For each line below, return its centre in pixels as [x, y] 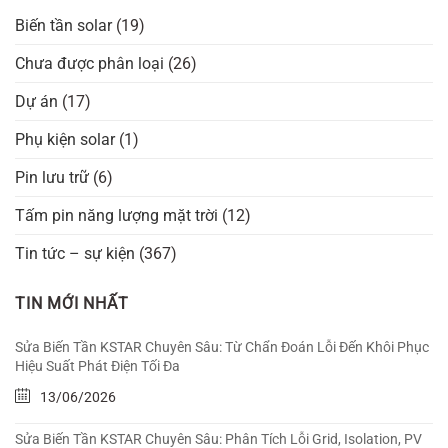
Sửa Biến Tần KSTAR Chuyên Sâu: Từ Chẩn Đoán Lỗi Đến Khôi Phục [222, 347]
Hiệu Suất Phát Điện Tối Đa [97, 366]
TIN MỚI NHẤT [72, 304]
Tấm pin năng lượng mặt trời [116, 216]
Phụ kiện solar [65, 140]
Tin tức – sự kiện [75, 254]
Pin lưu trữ [52, 178]
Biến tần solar [63, 26]
